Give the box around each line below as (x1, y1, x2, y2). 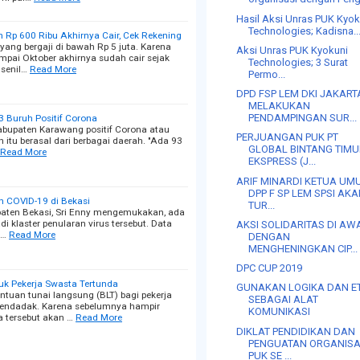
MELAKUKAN (248, 100, 311, 112)
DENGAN (248, 230, 291, 243)
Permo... (248, 67, 286, 80)
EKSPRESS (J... (248, 155, 317, 168)
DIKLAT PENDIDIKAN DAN (236, 325, 356, 337)
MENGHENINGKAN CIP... (248, 242, 358, 255)
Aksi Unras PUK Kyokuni (236, 43, 349, 56)
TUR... (248, 198, 276, 211)
